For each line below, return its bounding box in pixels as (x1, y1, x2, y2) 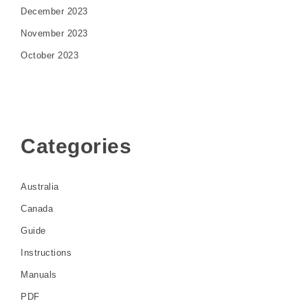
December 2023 (21, 5, 88, 16)
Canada (21, 203, 53, 214)
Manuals (21, 269, 57, 280)
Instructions (21, 247, 71, 258)
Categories (21, 134, 131, 157)
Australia (21, 181, 59, 192)
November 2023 (21, 27, 88, 38)
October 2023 (21, 49, 78, 60)
